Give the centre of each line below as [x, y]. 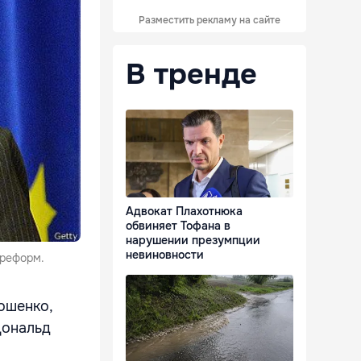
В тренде [191, 74]
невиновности [165, 255]
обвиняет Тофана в [178, 226]
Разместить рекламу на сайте [210, 20]
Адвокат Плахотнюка [184, 212]
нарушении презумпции [193, 241]
